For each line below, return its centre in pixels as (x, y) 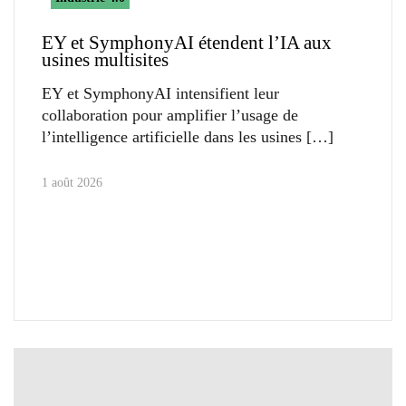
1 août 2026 (72, 182)
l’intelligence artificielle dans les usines (172, 136)
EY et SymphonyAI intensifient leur (160, 93)
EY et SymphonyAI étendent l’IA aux (187, 42)
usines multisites (105, 59)
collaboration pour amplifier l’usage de (170, 115)
